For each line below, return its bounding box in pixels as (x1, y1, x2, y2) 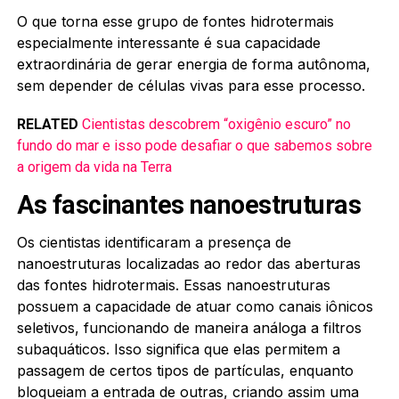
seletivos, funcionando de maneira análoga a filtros (16, 318, 362, 337)
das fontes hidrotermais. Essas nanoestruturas (16, 275, 330, 294)
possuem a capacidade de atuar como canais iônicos (16, 297, 373, 315)
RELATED (16, 115, 78, 133)
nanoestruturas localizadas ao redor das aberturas (16, 254, 361, 273)
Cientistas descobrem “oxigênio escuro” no (81, 115, 351, 133)
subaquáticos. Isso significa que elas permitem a (16, 339, 340, 358)
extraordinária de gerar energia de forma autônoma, (16, 54, 370, 73)
